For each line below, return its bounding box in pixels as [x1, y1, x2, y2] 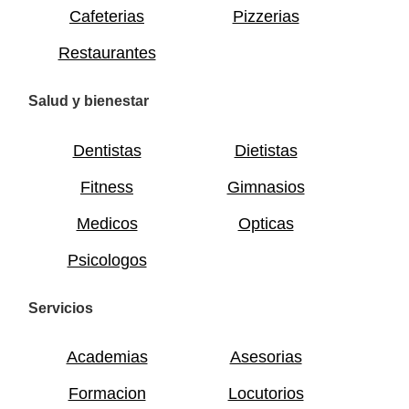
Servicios [28, 299, 93, 316]
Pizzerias [232, 7, 299, 26]
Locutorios [227, 384, 304, 404]
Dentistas [72, 141, 142, 160]
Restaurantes [58, 44, 156, 63]
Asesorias [229, 348, 302, 367]
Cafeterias [69, 7, 144, 26]
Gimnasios [226, 177, 305, 196]
